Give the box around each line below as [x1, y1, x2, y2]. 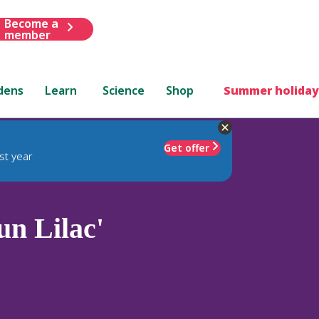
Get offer [164, 140, 209, 155]
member [4, 26, 51, 43]
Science [103, 82, 145, 98]
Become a [4, 15, 58, 31]
